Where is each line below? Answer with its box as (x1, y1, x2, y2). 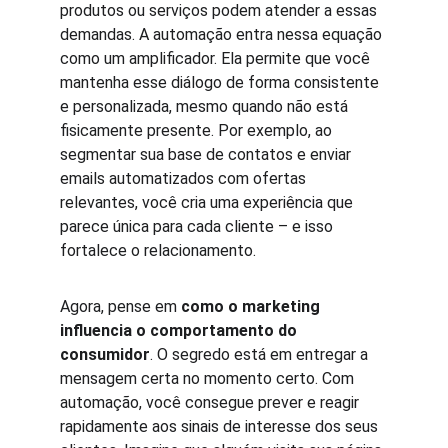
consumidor (60, 345, 150, 364)
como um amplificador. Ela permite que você (60, 49, 374, 68)
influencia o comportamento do (60, 321, 301, 340)
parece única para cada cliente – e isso (60, 217, 337, 236)
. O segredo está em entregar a (150, 345, 372, 364)
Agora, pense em (60, 297, 181, 316)
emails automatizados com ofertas (60, 169, 310, 188)
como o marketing (181, 297, 324, 316)
